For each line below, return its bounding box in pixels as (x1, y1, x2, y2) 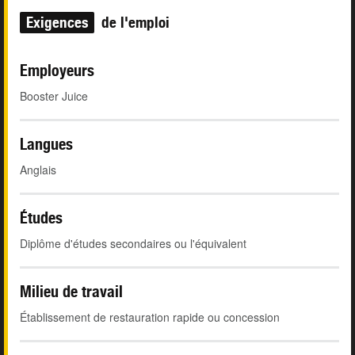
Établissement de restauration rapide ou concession (20, 309, 280, 326)
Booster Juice (20, 88, 88, 105)
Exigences (26, 13, 88, 32)
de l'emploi (97, 13, 170, 32)
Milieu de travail (20, 282, 123, 301)
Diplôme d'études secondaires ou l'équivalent (20, 235, 246, 252)
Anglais (20, 162, 56, 178)
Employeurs (20, 61, 94, 80)
